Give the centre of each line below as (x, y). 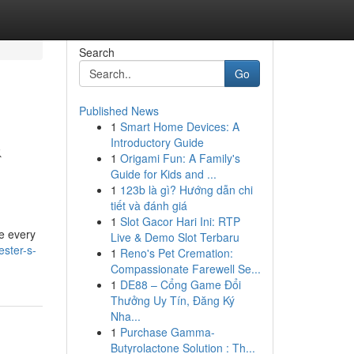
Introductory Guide (157, 142)
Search (96, 52)
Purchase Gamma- (167, 332)
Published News (119, 111)
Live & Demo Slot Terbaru (175, 237)
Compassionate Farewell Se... (185, 269)
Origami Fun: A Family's (180, 158)
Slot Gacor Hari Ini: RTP (180, 221)
